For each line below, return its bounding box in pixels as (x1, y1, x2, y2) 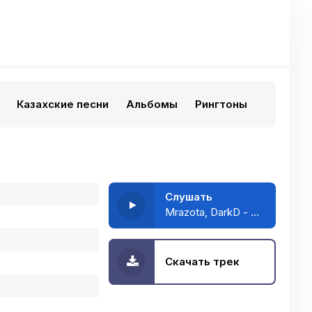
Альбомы (126, 97, 178, 111)
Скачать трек (165, 255, 240, 268)
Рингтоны (195, 97, 247, 111)
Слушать (165, 190, 212, 203)
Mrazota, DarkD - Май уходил (251, 205, 259, 219)
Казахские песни (17, 97, 109, 111)
